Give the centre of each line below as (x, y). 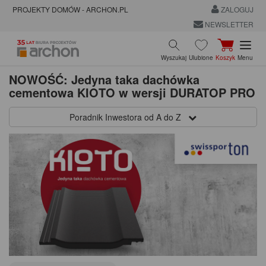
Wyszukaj (174, 57)
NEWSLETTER (228, 24)
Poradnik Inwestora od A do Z (129, 117)
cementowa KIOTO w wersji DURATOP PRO (132, 92)
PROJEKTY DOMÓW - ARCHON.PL (70, 9)
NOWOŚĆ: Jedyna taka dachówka (104, 79)
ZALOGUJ (236, 9)
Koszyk (225, 57)
